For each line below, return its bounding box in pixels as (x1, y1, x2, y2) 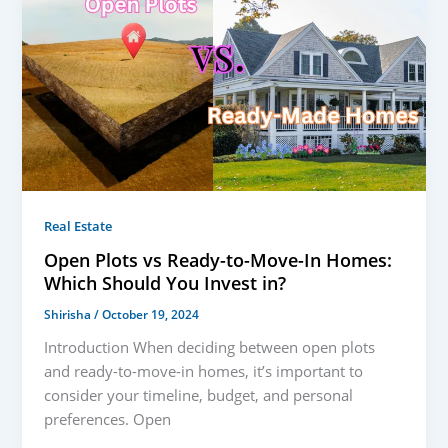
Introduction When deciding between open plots (44, 337, 376, 358)
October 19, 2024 (102, 306, 200, 323)
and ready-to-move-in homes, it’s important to (44, 361, 364, 382)
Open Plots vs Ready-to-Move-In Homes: (44, 248, 393, 273)
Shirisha (44, 306, 95, 323)
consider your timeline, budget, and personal (44, 385, 354, 406)
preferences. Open (44, 409, 172, 430)
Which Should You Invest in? (44, 271, 287, 296)
